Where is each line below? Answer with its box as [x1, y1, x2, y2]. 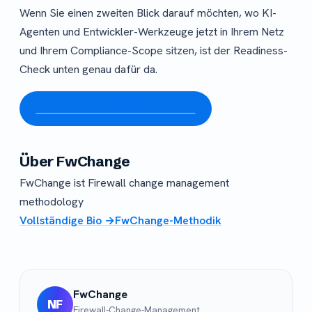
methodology [19, 194, 84, 209]
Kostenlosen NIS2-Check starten [36, 101, 196, 116]
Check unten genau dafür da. [19, 61, 157, 77]
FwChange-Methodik [115, 212, 221, 228]
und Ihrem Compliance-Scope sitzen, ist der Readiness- [19, 42, 288, 58]
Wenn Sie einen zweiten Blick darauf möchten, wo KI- [19, 5, 276, 20]
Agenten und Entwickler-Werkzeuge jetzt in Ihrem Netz [19, 24, 284, 39]
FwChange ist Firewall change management [19, 175, 229, 190]
